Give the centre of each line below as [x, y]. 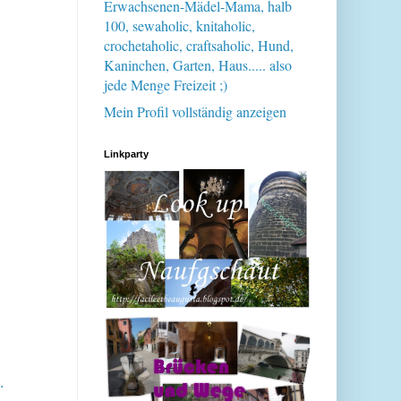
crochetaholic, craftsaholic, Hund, [199, 46]
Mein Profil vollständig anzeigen [195, 112]
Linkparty [126, 154]
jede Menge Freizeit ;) [166, 85]
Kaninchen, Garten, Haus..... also [198, 65]
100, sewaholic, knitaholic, [179, 26]
